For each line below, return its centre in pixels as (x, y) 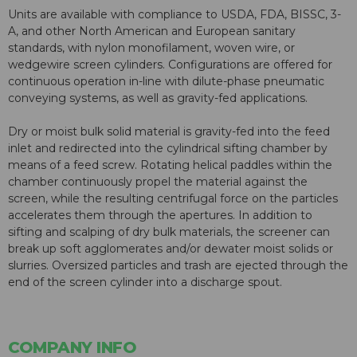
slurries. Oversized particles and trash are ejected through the (178, 266)
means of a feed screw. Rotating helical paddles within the (170, 165)
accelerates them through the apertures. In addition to (160, 216)
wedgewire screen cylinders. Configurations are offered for (170, 65)
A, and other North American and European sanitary (152, 31)
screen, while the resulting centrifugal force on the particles (173, 199)
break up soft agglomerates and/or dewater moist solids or (171, 249)
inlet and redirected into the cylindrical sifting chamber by (168, 149)
